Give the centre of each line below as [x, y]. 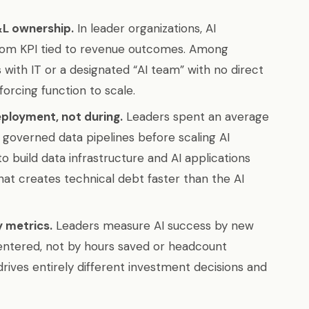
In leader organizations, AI [145, 28]
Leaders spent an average [196, 117]
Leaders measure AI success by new [153, 226]
